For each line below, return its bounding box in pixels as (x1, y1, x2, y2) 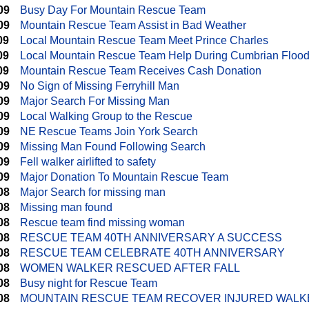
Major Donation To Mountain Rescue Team (20, 171, 228, 183)
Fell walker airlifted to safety (20, 156, 156, 168)
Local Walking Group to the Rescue (20, 110, 192, 122)
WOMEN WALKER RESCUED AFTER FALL (20, 262, 240, 274)
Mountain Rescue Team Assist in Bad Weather (20, 19, 246, 31)
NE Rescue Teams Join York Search (20, 126, 198, 137)
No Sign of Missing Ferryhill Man (20, 80, 179, 92)
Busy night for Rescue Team (20, 277, 157, 289)
